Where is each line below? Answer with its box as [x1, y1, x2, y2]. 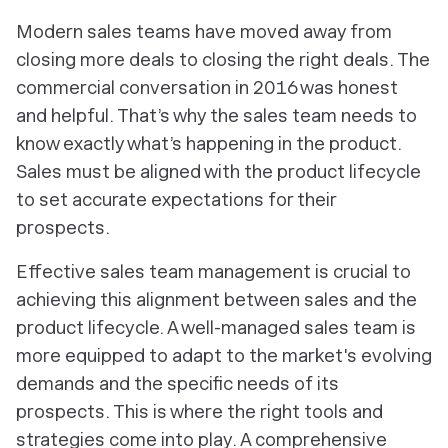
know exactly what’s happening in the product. [16, 133, 402, 154]
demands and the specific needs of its [16, 373, 339, 394]
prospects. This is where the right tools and [16, 401, 383, 422]
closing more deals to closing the [16, 49, 299, 70]
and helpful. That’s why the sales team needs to [16, 105, 417, 126]
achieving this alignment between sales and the [16, 289, 417, 310]
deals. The [339, 49, 430, 70]
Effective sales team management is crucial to [16, 261, 411, 282]
